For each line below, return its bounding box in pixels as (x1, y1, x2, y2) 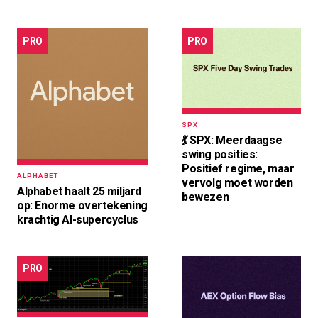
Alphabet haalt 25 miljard (17, 185, 142, 199)
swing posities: (182, 148, 258, 162)
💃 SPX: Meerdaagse (182, 133, 283, 148)
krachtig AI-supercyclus (17, 213, 138, 227)
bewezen (182, 190, 229, 204)
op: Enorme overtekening (17, 199, 148, 213)
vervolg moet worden (182, 176, 293, 190)
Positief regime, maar (182, 162, 295, 176)
